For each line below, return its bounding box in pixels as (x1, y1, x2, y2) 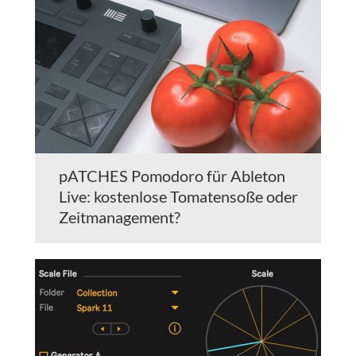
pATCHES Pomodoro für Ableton (59, 166, 285, 186)
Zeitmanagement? (59, 207, 180, 227)
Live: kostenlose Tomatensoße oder (59, 187, 298, 207)
